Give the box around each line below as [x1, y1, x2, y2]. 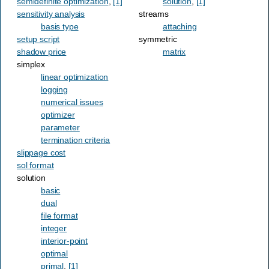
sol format [17, 160, 54, 170]
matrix [163, 46, 186, 56]
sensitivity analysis [17, 8, 85, 19]
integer [41, 223, 67, 233]
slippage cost [17, 147, 66, 157]
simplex [17, 59, 46, 69]
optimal [41, 248, 68, 258]
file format [41, 210, 78, 220]
